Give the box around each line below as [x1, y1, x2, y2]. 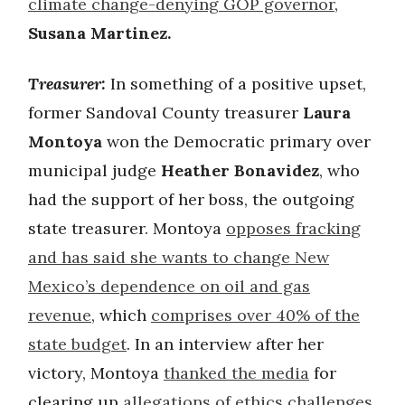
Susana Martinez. [28, 22, 171, 43]
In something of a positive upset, [106, 72, 366, 94]
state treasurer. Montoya [28, 217, 226, 239]
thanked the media [164, 362, 309, 383]
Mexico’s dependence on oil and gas [28, 275, 310, 297]
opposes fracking [226, 217, 361, 239]
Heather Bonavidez [161, 159, 319, 181]
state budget [28, 333, 127, 354]
